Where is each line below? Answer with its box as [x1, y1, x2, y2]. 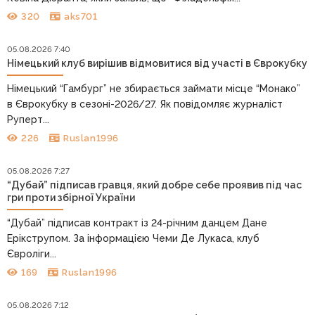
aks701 [64, 11, 98, 22]
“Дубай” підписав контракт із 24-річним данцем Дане [6, 217, 267, 229]
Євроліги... [6, 247, 56, 259]
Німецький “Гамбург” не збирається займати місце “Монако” [6, 82, 300, 94]
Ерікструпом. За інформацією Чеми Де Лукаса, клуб [6, 232, 259, 244]
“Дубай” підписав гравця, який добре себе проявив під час [6, 179, 302, 191]
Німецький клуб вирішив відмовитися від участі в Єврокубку [6, 57, 307, 69]
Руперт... [6, 113, 49, 125]
